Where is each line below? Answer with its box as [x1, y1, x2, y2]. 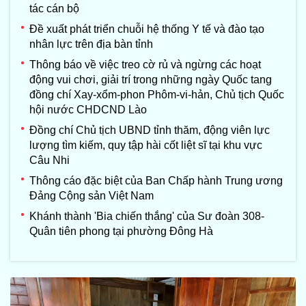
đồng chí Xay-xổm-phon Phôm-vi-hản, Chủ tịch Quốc [29, 89, 284, 101]
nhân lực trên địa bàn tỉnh [29, 38, 153, 51]
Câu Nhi [29, 154, 70, 167]
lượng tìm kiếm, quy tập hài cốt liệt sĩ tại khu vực [29, 139, 262, 152]
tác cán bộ [29, 3, 79, 15]
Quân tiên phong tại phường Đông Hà [29, 225, 213, 238]
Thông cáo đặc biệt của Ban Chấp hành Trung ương [29, 175, 283, 187]
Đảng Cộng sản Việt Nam [29, 190, 154, 202]
